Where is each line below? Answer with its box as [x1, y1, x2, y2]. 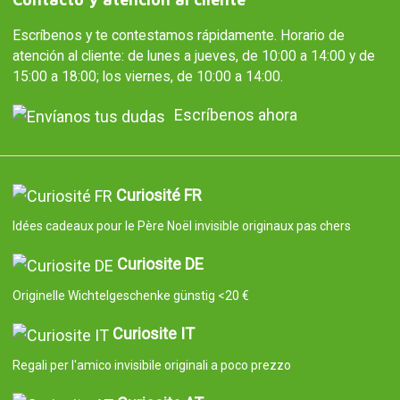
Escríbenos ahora [173, 104, 297, 124]
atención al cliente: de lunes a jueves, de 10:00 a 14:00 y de [12, 46, 375, 64]
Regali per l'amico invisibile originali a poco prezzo [12, 357, 291, 372]
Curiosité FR [115, 185, 202, 204]
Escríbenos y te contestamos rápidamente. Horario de [12, 26, 345, 44]
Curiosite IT [112, 324, 195, 343]
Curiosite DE [116, 254, 204, 274]
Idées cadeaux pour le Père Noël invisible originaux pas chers [12, 219, 351, 234]
